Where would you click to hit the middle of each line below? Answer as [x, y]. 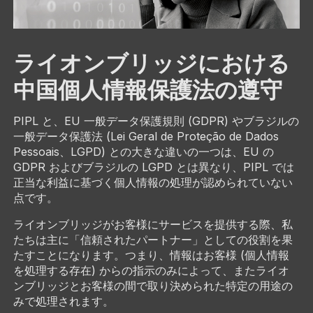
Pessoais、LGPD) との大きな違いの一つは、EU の [143, 152]
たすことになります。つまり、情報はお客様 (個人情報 [151, 255]
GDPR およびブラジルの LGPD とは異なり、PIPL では [153, 167]
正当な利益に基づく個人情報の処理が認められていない [153, 183]
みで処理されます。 [63, 301]
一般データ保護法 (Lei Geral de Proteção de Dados [146, 137]
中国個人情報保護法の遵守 [147, 89]
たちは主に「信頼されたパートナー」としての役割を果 [153, 240]
